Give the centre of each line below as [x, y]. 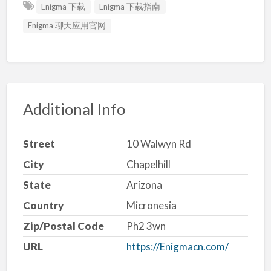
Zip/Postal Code [63, 226]
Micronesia [151, 205]
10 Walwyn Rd [158, 143]
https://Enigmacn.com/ [177, 246]
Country [43, 205]
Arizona [144, 184]
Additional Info [74, 109]
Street [39, 143]
